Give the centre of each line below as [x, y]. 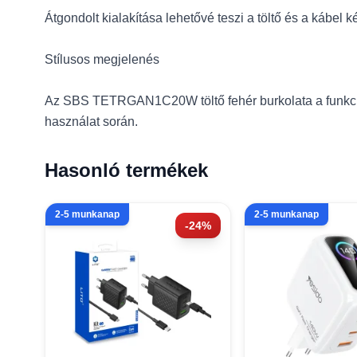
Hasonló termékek [126, 170]
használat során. [91, 122]
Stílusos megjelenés [102, 59]
